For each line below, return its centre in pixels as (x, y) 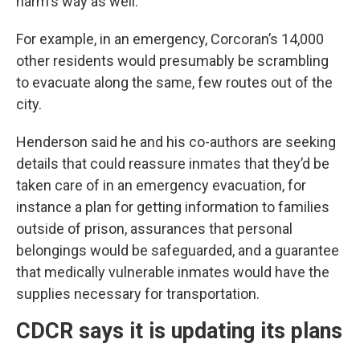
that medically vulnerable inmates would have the (173, 272)
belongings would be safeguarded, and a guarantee (178, 251)
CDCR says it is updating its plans (179, 331)
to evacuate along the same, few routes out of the (174, 83)
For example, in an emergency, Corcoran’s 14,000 (170, 39)
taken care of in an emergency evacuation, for (161, 186)
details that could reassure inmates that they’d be (173, 164)
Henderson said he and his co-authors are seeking (176, 142)
